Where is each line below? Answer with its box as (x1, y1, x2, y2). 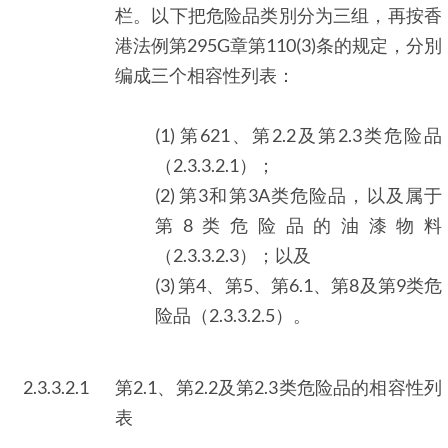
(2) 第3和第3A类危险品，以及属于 (155, 183, 442, 206)
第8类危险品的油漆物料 (155, 213, 442, 236)
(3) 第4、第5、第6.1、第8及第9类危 (155, 273, 442, 296)
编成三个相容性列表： (115, 63, 295, 86)
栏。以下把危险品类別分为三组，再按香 (115, 3, 442, 26)
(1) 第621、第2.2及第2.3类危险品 (155, 123, 442, 146)
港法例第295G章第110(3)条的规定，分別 (115, 33, 442, 56)
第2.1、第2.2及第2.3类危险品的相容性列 (115, 375, 442, 398)
